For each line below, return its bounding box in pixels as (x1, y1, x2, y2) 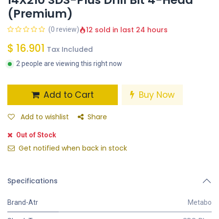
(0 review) (48, 25, 79, 34)
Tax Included (47, 44, 93, 55)
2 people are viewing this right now (16, 60, 122, 68)
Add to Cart (41, 89, 94, 101)
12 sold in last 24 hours (86, 24, 168, 35)
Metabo (188, 198, 212, 207)
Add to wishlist (21, 112, 69, 122)
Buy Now (136, 89, 175, 101)
